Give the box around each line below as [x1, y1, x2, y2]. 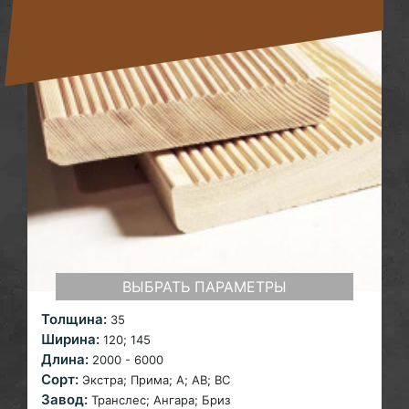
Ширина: [41, 330, 100, 348]
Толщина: [41, 309, 107, 328]
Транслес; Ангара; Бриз [91, 392, 230, 407]
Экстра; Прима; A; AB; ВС [82, 372, 230, 387]
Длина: [41, 350, 89, 368]
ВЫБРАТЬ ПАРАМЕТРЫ [121, 277, 287, 296]
